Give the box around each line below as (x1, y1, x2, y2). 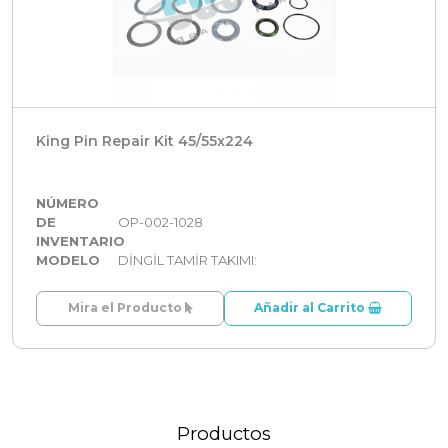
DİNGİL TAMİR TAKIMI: (118, 251, 258, 268)
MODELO (36, 251, 100, 268)
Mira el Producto (67, 300, 185, 316)
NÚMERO (36, 194, 99, 211)
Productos (177, 422, 271, 445)
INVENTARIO (36, 232, 125, 249)
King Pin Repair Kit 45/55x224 (36, 131, 253, 150)
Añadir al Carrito (254, 300, 368, 316)
